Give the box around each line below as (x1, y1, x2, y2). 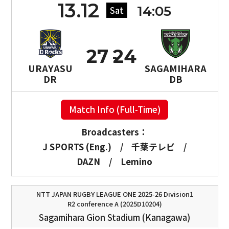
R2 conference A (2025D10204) (67, 198, 162, 209)
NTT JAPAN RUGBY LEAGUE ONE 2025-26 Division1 (36, 189, 193, 199)
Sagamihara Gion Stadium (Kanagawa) (39, 211, 190, 223)
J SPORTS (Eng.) (42, 141, 111, 153)
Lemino (120, 155, 152, 168)
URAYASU (28, 61, 73, 75)
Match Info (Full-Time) (68, 103, 161, 116)
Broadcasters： (81, 126, 148, 139)
